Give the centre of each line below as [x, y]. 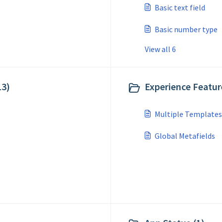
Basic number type [186, 29]
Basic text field [180, 7]
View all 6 [160, 49]
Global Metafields [185, 136]
